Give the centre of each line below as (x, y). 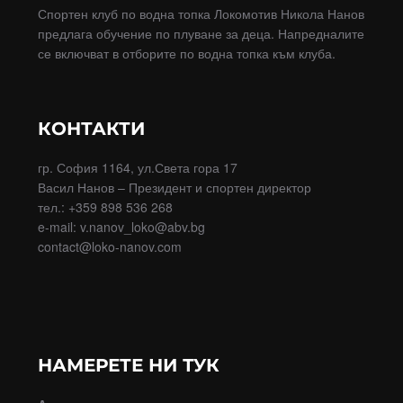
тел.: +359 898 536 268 (105, 207)
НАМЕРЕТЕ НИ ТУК (128, 366)
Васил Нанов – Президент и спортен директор (174, 188)
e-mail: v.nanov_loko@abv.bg (121, 227)
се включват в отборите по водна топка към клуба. (186, 54)
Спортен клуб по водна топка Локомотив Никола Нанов (201, 14)
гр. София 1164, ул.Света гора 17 (137, 168)
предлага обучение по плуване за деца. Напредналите (201, 34)
